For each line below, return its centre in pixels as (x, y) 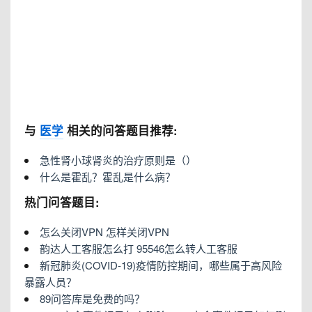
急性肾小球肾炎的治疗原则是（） (118, 160)
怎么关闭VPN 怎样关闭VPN (104, 232)
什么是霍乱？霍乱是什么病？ (108, 177)
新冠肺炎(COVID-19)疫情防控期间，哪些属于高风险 (161, 265)
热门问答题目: (62, 202)
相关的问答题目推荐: (120, 130)
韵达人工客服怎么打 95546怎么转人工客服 (139, 248)
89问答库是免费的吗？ (92, 298)
